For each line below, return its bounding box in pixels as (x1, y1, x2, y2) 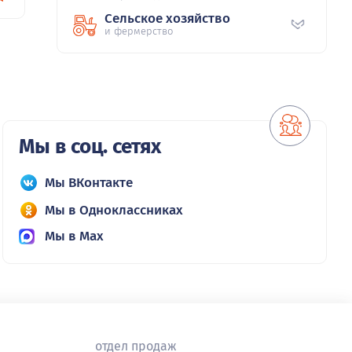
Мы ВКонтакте (44, 174, 133, 192)
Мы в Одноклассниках (44, 202, 183, 219)
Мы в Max (44, 228, 104, 245)
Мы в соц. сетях (18, 134, 161, 159)
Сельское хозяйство (104, 10, 230, 27)
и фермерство (104, 25, 173, 38)
